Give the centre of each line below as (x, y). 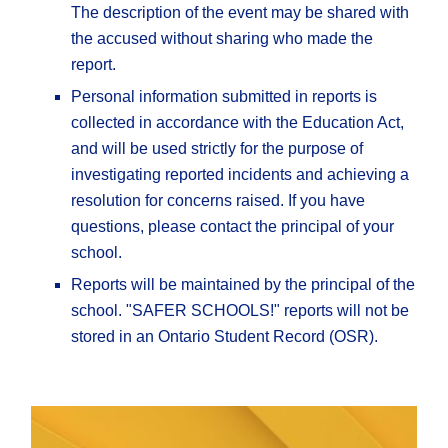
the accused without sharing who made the (222, 39)
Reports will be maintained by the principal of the (243, 285)
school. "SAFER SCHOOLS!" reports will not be (240, 311)
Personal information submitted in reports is (224, 97)
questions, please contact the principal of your (233, 227)
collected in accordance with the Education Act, (238, 123)
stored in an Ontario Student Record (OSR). (225, 337)
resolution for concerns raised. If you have (218, 201)
